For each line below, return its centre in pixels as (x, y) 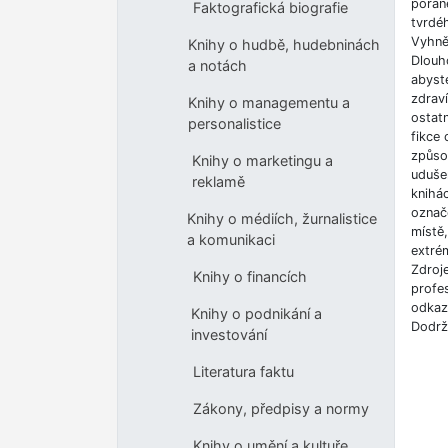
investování (229, 335)
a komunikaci (231, 240)
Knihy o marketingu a (263, 161)
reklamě (219, 182)
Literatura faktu (243, 372)
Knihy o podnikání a (257, 314)
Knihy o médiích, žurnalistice (282, 219)
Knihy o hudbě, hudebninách (284, 45)
